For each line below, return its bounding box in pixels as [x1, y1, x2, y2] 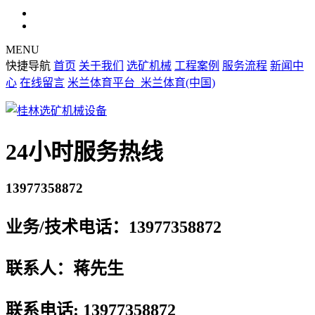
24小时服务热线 [6, 139, 163, 165]
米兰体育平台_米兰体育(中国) [67, 77, 215, 89]
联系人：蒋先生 [6, 259, 136, 278]
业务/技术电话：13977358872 [6, 217, 230, 236]
